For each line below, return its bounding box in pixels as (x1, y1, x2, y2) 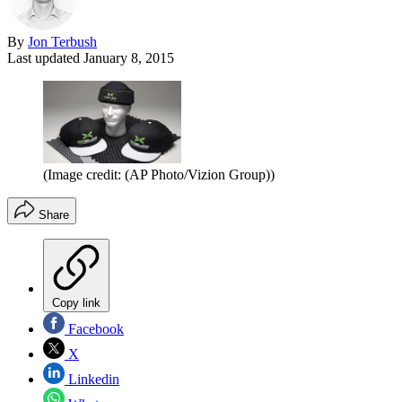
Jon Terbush (28, 33, 97, 49)
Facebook (65, 321, 124, 337)
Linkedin (65, 371, 119, 388)
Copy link (52, 296, 100, 310)
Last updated (7, 49, 83, 66)
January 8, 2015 (83, 49, 174, 66)
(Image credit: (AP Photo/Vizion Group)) (43, 167, 275, 183)
